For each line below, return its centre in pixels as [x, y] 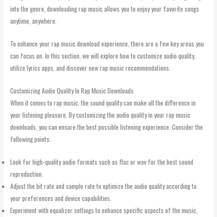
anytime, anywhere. [34, 21]
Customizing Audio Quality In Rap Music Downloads [72, 90]
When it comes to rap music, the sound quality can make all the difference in [103, 102]
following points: [31, 139]
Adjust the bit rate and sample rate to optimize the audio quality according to [104, 186]
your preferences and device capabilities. [61, 198]
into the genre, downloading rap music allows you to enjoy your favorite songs [105, 8]
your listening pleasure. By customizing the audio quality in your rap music [101, 115]
